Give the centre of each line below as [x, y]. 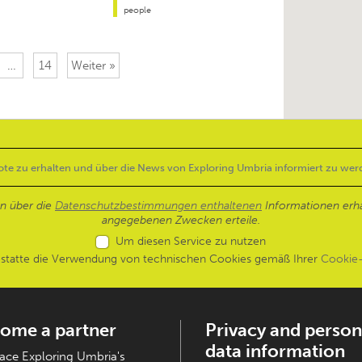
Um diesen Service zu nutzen [191, 242]
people [137, 11]
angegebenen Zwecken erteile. [181, 221]
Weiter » [93, 66]
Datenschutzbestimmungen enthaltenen [158, 206]
